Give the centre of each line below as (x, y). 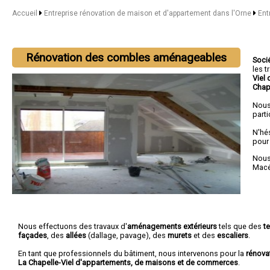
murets (180, 235)
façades (33, 235)
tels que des (240, 226)
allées (76, 235)
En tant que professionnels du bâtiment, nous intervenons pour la (132, 253)
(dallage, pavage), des (127, 235)
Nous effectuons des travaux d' (73, 226)
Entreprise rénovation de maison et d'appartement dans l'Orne (148, 13)
